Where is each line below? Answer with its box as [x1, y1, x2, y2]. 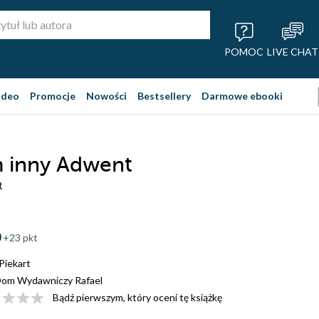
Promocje [30, 90, 75, 102]
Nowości [86, 90, 127, 102]
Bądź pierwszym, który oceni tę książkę [53, 291, 222, 303]
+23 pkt [3, 231, 38, 244]
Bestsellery [137, 90, 191, 102]
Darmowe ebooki [202, 90, 283, 102]
